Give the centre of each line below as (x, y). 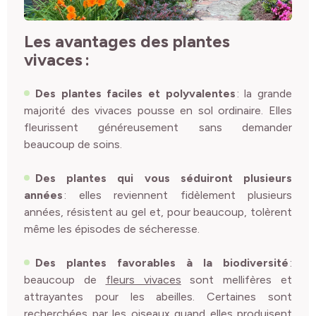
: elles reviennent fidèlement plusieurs (177, 195)
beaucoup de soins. (73, 144)
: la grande (264, 93)
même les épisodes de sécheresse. (112, 229)
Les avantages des (98, 41)
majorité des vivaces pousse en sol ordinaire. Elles (158, 110)
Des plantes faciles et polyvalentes (135, 93)
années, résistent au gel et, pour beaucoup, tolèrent (158, 212)
